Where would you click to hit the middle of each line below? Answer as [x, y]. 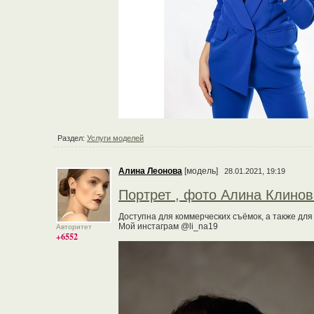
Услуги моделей [115, 138]
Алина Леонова [150, 171]
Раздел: [72, 138]
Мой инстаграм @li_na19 [168, 226]
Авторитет [74, 227]
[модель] [202, 171]
